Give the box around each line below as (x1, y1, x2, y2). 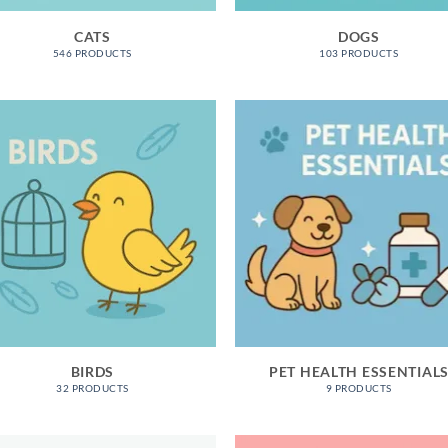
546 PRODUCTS (52, 46, 132, 59)
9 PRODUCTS (325, 382, 392, 395)
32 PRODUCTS (56, 382, 129, 395)
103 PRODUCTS (319, 46, 399, 59)
